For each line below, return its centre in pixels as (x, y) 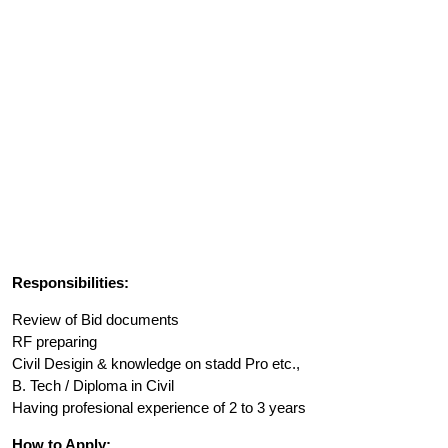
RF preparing (54, 341)
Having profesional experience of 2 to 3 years (159, 407)
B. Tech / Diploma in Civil (93, 385)
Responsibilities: (70, 282)
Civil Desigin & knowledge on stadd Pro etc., (156, 363)
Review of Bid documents (95, 319)
